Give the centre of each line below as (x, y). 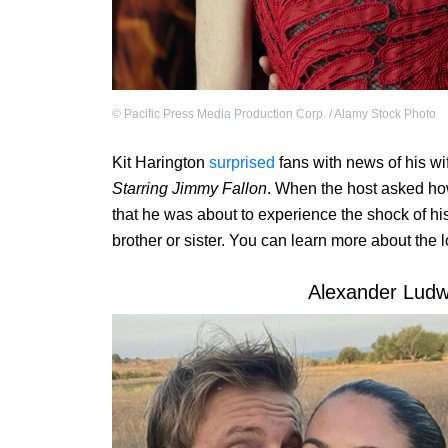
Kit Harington (160, 163)
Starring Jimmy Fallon (189, 189)
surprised (242, 163)
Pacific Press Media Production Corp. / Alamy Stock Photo (280, 114)
